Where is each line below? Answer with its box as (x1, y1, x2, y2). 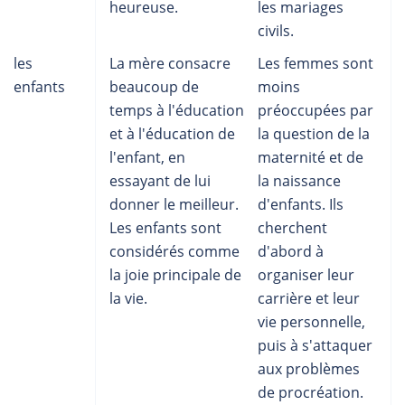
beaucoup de (109, 77, 199, 97)
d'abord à (258, 241, 324, 261)
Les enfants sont (109, 218, 221, 238)
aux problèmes (258, 359, 360, 379)
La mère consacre (109, 53, 231, 73)
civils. (258, 21, 294, 41)
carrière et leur (258, 288, 360, 308)
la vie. (109, 288, 147, 308)
